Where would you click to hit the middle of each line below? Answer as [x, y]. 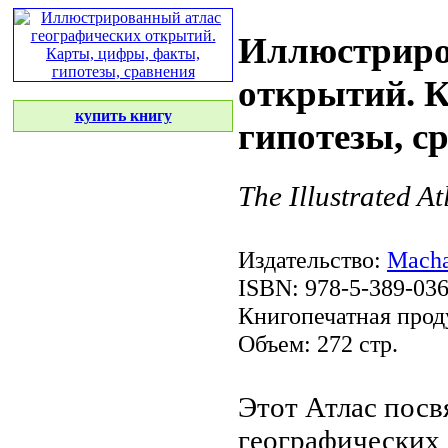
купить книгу [123, 115]
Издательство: [312, 259]
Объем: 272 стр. [318, 343]
